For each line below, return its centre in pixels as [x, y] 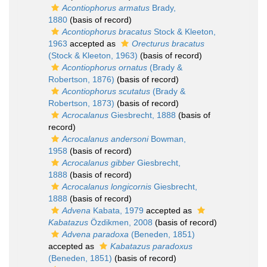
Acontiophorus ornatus [105, 67]
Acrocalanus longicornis [107, 187]
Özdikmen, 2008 [120, 222]
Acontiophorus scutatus [106, 91]
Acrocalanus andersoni [105, 139]
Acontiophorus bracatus [107, 32]
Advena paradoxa [95, 234]
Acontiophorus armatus [106, 8]
